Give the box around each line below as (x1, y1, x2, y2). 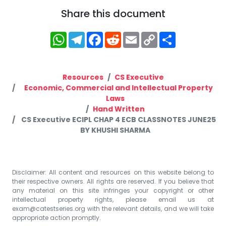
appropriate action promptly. (12, 213, 101, 222)
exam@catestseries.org (12, 204, 85, 213)
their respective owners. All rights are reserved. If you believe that (12, 177, 214, 186)
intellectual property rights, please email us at (12, 195, 214, 204)
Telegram (85, 28, 136, 43)
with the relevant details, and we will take (85, 204, 214, 213)
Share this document (61, 6, 165, 21)
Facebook (103, 28, 154, 43)
